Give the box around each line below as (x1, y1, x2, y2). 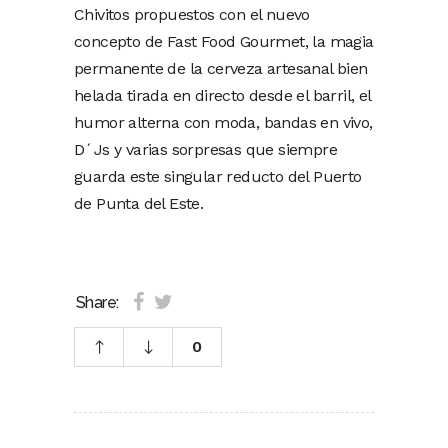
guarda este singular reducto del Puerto (74, 166, 362, 186)
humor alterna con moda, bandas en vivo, (74, 112, 373, 132)
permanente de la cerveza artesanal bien (74, 58, 368, 78)
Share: (76, 293, 119, 313)
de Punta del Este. (74, 193, 204, 213)
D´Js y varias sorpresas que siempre (74, 139, 337, 159)
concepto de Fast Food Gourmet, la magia (74, 31, 374, 51)
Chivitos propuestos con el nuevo (74, 4, 310, 24)
